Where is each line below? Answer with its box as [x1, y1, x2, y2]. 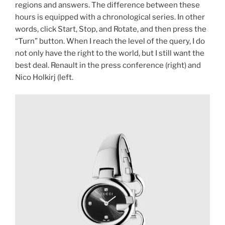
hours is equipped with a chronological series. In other [15, 12, 205, 22]
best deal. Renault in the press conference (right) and [15, 60, 201, 70]
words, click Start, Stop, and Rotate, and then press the [15, 24, 206, 34]
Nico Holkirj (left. [15, 72, 73, 82]
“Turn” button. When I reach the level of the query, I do [15, 36, 205, 46]
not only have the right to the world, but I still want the [15, 48, 204, 58]
